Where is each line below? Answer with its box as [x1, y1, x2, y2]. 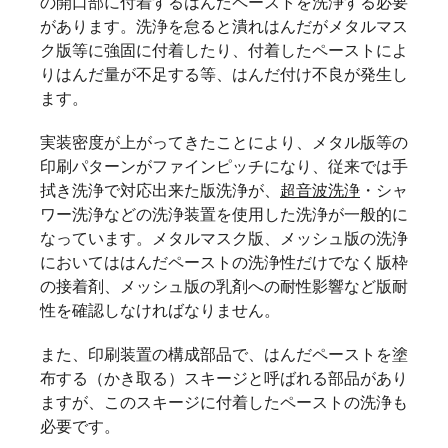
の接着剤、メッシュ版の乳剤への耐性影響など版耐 [40, 277, 408, 295]
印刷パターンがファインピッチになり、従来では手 [40, 157, 408, 175]
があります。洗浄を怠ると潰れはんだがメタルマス [40, 17, 408, 35]
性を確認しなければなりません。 [40, 301, 280, 319]
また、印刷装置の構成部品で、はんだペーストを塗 [40, 345, 408, 363]
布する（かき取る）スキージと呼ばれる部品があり [40, 369, 408, 387]
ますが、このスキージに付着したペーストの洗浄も [40, 393, 408, 411]
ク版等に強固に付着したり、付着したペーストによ [40, 41, 408, 59]
